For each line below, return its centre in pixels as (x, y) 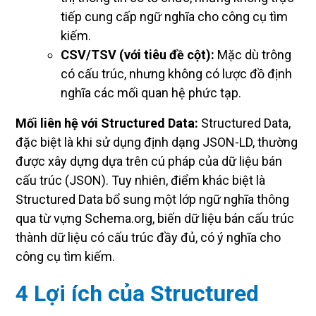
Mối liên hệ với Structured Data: (107, 123)
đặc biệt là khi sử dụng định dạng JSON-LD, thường (157, 142)
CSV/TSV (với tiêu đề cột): (138, 54)
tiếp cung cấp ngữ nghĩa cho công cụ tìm (174, 16)
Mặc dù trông (253, 54)
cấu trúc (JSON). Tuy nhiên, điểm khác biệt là (140, 180)
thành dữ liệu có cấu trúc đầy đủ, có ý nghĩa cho (148, 237)
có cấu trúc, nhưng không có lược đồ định (176, 73)
